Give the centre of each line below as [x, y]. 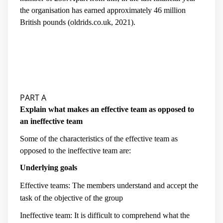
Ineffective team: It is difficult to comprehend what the [105, 216]
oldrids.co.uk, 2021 [101, 22]
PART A [33, 98]
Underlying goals [49, 168]
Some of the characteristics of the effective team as [99, 138]
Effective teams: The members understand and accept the [109, 185]
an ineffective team [51, 121]
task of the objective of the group [71, 198]
